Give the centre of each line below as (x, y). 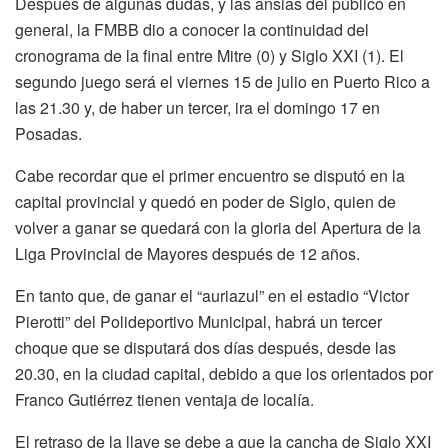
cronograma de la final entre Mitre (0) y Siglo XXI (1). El (209, 55)
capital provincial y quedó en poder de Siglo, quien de (205, 201)
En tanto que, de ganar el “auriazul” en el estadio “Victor (212, 295)
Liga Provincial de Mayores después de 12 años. (187, 253)
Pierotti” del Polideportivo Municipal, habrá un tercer (198, 321)
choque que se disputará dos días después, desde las (205, 347)
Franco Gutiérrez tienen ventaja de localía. (164, 399)
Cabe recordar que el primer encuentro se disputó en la (210, 175)
